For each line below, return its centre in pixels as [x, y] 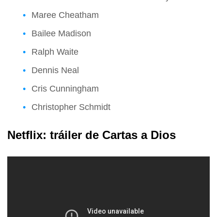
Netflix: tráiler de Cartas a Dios [92, 135]
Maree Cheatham [65, 15]
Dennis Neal [55, 70]
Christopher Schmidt [71, 107]
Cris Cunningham [65, 88]
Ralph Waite [55, 52]
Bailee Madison [61, 33]
